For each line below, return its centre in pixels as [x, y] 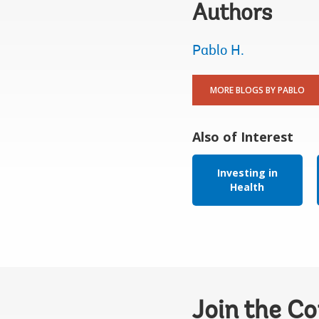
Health [247, 187]
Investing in [247, 173]
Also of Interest [242, 137]
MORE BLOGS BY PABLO [257, 90]
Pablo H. [218, 51]
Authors [232, 14]
